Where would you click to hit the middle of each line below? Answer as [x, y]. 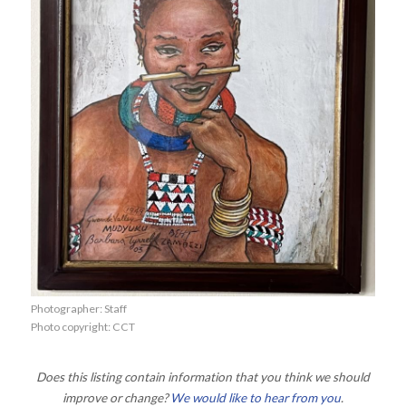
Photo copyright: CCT [83, 327]
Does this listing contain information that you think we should [203, 377]
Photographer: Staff [79, 309]
